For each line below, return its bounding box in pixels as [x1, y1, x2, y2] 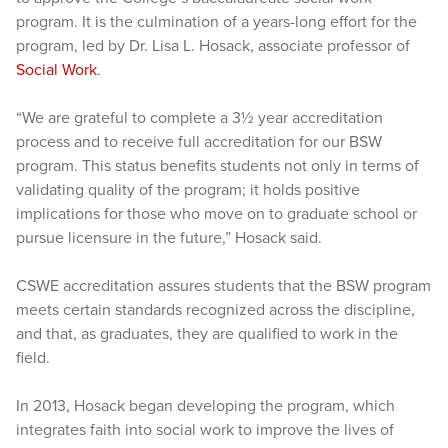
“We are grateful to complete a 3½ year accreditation [16, 108, 383, 128]
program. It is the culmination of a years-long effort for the [16, 12, 417, 32]
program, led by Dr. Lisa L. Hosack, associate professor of [16, 36, 410, 56]
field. [16, 348, 50, 368]
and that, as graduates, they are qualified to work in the [16, 324, 398, 344]
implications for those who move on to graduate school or [16, 204, 417, 224]
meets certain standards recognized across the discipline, [16, 300, 415, 320]
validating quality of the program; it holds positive [16, 180, 360, 200]
